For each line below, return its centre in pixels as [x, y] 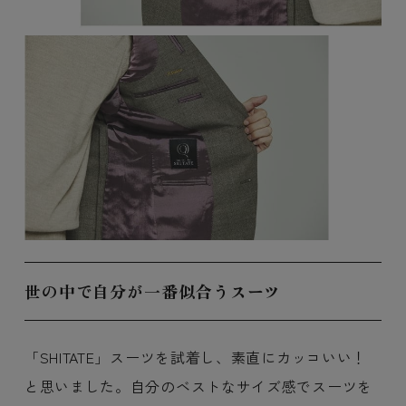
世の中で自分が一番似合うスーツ [153, 290]
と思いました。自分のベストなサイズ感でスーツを [198, 386]
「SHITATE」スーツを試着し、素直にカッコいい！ [196, 357]
